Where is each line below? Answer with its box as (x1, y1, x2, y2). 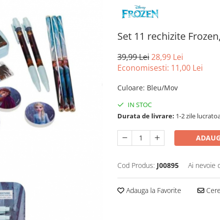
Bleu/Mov (147, 83, 178, 93)
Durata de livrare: (117, 111, 174, 121)
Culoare (117, 83, 143, 93)
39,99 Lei (117, 52, 149, 63)
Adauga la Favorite (124, 186, 181, 195)
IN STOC (126, 100, 152, 110)
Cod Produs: (117, 161, 155, 170)
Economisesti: (117, 62, 171, 74)
